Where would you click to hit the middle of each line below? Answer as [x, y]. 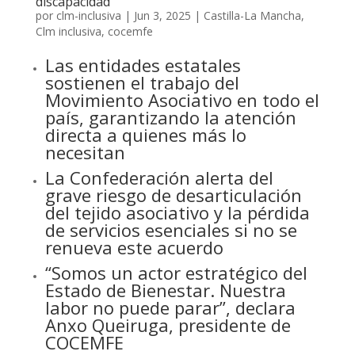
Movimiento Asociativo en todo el [182, 100]
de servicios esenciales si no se [171, 230]
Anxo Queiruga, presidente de [168, 325]
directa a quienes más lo [145, 135]
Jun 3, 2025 [162, 15]
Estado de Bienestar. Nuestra [165, 290]
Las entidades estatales [143, 65]
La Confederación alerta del [159, 177]
